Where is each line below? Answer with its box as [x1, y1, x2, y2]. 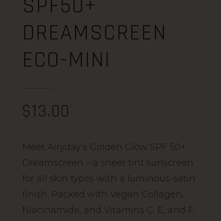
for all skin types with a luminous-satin [22, 173, 195, 184]
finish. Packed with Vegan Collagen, [22, 189, 184, 200]
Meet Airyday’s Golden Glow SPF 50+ [22, 142, 186, 153]
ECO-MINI [22, 46, 110, 75]
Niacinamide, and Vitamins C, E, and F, [22, 205, 195, 216]
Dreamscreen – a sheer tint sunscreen [22, 157, 193, 169]
